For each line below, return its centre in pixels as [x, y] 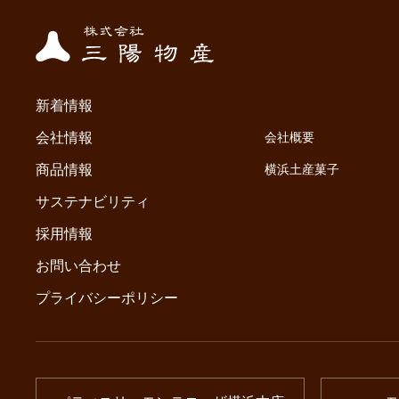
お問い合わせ [78, 265]
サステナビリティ [93, 201]
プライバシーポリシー [107, 297]
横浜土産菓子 [301, 169]
